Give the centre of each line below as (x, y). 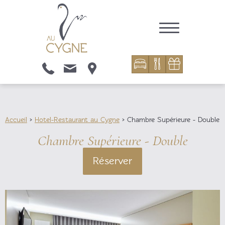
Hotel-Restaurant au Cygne (77, 120)
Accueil (16, 120)
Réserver (113, 161)
